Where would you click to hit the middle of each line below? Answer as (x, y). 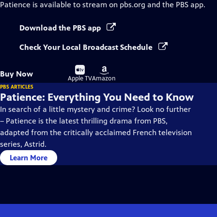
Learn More (29, 158)
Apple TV (80, 78)
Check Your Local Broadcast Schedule (87, 47)
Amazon (104, 78)
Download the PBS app (61, 28)
